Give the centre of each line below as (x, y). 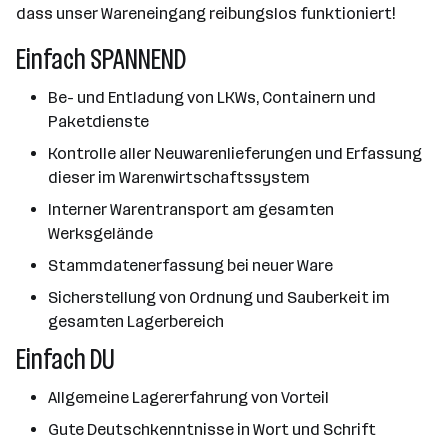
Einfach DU (65, 359)
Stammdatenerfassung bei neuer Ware (190, 265)
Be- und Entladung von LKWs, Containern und (212, 97)
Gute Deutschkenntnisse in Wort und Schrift (212, 429)
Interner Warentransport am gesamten (191, 209)
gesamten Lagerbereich (136, 321)
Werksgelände (100, 233)
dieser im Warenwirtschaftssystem (179, 177)
